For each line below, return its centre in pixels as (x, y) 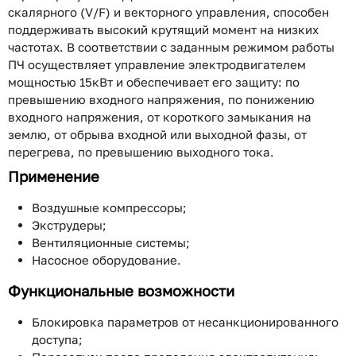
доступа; (57, 339)
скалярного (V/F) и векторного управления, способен (168, 12)
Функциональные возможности (121, 291)
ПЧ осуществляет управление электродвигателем (157, 64)
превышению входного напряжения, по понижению (161, 99)
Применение (54, 176)
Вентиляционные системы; (111, 242)
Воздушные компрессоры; (109, 207)
